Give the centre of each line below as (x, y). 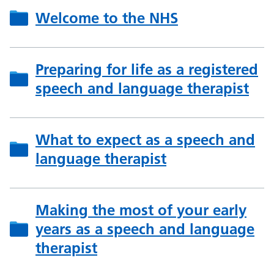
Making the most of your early (141, 210)
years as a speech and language (145, 229)
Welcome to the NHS (107, 18)
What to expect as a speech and (145, 139)
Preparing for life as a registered (147, 69)
